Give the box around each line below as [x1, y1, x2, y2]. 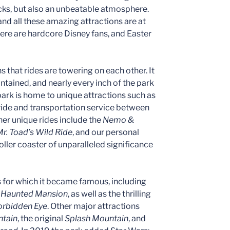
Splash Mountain [65, 213, 128, 223]
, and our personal [72, 127, 139, 137]
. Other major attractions [47, 201, 140, 211]
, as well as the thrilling [68, 188, 151, 199]
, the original [17, 213, 65, 223]
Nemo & [103, 114, 134, 125]
